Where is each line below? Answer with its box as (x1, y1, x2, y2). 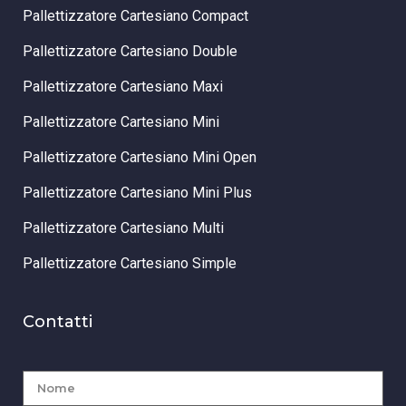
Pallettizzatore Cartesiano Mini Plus (23, 184, 252, 201)
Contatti (23, 312, 92, 332)
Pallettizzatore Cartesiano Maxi (23, 78, 223, 95)
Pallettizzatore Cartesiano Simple (23, 255, 237, 272)
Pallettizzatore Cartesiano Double (23, 43, 237, 60)
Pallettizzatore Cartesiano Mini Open (23, 149, 256, 166)
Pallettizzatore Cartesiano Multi (23, 219, 224, 237)
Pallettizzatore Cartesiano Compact (23, 7, 248, 24)
